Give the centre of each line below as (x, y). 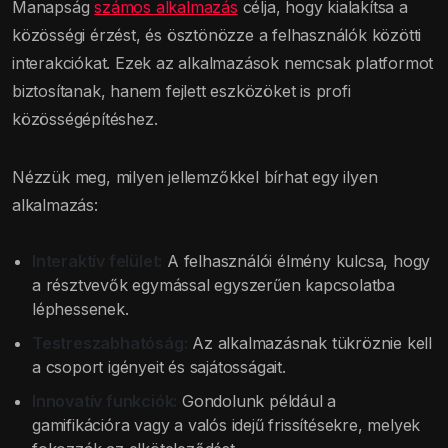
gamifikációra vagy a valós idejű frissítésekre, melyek (226, 425)
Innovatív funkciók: (105, 401)
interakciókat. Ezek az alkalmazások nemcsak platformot (223, 63)
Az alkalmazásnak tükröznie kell (310, 343)
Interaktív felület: (97, 261)
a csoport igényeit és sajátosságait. (159, 367)
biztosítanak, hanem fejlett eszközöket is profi (181, 91)
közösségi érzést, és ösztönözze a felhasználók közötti (217, 35)
